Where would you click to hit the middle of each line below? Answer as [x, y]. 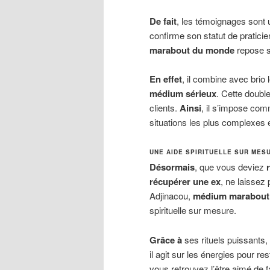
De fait [163, 21]
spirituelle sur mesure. [193, 210]
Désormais [172, 167]
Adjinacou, [171, 196]
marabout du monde [192, 50]
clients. [165, 108]
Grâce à [166, 240]
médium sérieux [183, 94]
